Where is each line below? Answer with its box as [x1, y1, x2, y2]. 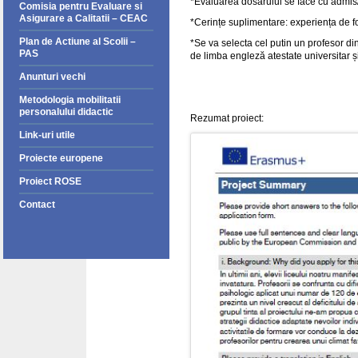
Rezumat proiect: [190, 113, 264, 124]
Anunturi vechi [19, 71, 86, 82]
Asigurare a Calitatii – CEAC [19, 13, 148, 24]
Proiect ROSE [19, 176, 82, 187]
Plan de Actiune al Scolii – [19, 36, 136, 47]
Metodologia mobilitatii [19, 94, 121, 105]
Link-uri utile [19, 129, 75, 141]
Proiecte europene [19, 153, 103, 164]
